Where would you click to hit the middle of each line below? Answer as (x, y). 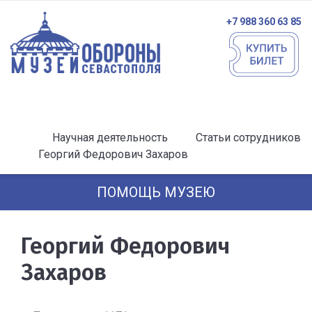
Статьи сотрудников (248, 138)
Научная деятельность (110, 138)
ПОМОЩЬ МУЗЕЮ (156, 192)
